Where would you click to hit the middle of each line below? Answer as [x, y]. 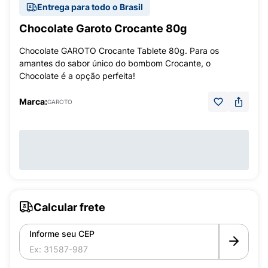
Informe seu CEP [62, 234]
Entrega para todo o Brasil [90, 7]
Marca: [33, 101]
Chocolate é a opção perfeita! [77, 76]
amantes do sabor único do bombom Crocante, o [115, 63]
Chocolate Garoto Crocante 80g [103, 28]
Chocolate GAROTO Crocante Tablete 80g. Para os [119, 51]
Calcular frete [69, 207]
